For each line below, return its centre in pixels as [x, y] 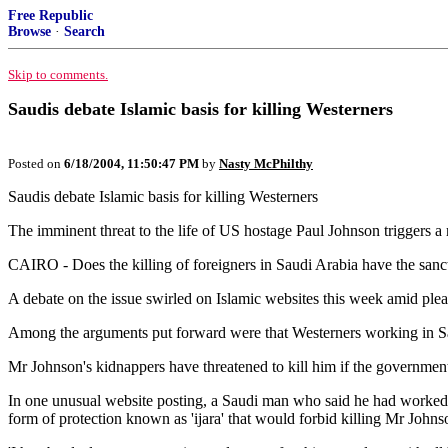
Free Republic [50, 15]
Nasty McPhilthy [266, 163]
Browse [29, 31]
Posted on [36, 163]
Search [84, 31]
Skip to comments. [58, 74]
